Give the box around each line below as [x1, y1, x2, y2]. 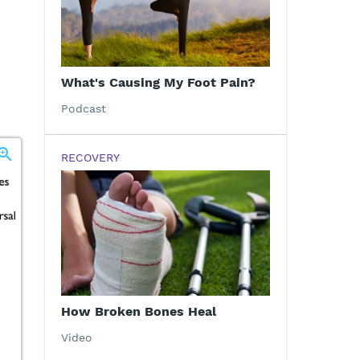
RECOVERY [61, 151, 120, 165]
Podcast [61, 102, 106, 116]
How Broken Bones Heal [61, 303, 216, 319]
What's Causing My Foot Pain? [61, 75, 256, 91]
